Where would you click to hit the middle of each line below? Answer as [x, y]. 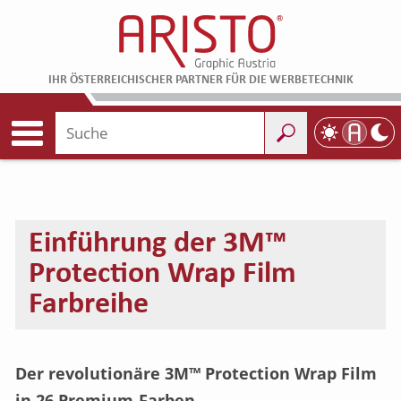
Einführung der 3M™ [158, 244]
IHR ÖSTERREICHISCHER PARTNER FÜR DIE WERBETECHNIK [200, 80]
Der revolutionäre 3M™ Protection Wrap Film [196, 373]
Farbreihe [89, 305]
